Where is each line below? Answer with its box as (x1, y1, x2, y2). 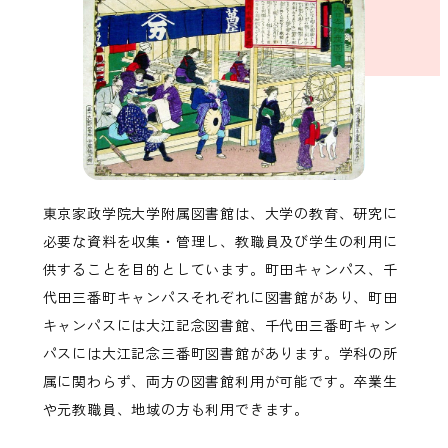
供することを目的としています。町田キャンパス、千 (42, 259, 398, 280)
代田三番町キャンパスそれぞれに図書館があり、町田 (42, 287, 398, 308)
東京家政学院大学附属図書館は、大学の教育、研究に (42, 203, 398, 224)
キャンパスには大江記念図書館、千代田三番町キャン (42, 315, 398, 336)
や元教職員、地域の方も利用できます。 (42, 399, 310, 420)
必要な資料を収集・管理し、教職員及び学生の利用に (42, 231, 398, 252)
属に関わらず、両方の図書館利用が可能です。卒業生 (42, 371, 398, 392)
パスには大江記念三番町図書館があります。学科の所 (42, 343, 398, 364)
